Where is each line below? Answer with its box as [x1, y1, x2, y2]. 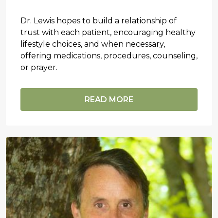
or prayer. [20, 62, 57, 72]
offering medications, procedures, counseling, [20, 51, 198, 60]
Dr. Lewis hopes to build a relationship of [20, 16, 177, 25]
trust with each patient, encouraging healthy [20, 27, 196, 37]
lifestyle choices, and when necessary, [20, 39, 165, 49]
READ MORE [85, 94, 133, 104]
